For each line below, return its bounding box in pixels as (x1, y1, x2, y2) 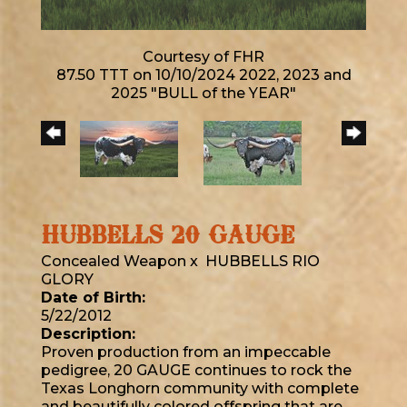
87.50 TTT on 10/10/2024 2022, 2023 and (55, 66, 352, 84)
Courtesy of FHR (143, 48, 264, 66)
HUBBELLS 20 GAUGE (41, 225, 294, 249)
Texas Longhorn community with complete (41, 380, 359, 398)
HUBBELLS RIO (205, 253, 320, 271)
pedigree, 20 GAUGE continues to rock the (41, 362, 352, 380)
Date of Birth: (41, 289, 145, 307)
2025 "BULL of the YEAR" (111, 84, 296, 103)
